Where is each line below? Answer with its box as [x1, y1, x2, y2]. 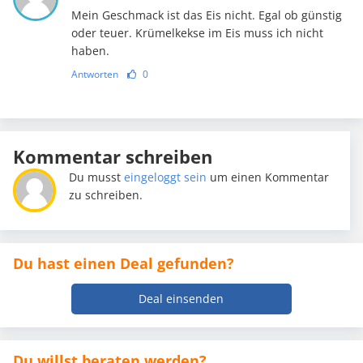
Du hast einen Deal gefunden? [13, 254, 234, 274]
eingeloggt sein [124, 169, 207, 186]
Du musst [69, 169, 125, 186]
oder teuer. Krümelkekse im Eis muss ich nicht [70, 25, 323, 41]
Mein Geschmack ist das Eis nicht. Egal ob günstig [70, 7, 342, 23]
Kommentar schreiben [13, 144, 212, 169]
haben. [70, 43, 109, 59]
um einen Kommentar [207, 169, 330, 186]
